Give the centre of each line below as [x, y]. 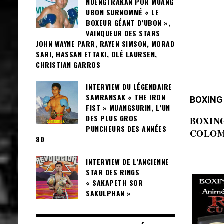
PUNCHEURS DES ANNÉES [126, 129]
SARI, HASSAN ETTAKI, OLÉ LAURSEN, [97, 54]
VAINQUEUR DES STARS [123, 33]
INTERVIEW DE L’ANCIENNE [128, 161]
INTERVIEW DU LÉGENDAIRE [129, 87]
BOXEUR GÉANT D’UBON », [128, 23]
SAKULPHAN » [109, 193]
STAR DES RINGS [113, 172]
